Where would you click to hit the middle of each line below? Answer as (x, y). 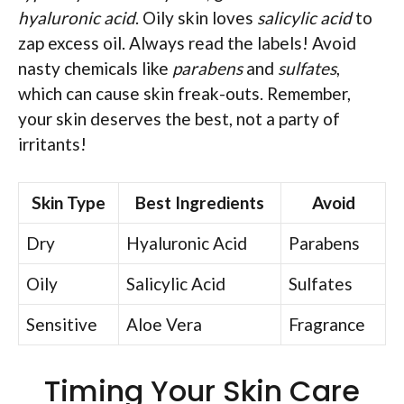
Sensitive (62, 325)
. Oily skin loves (196, 17)
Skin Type (69, 203)
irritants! (52, 143)
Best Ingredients (200, 203)
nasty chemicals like (95, 68)
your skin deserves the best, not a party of (179, 118)
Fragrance (327, 325)
